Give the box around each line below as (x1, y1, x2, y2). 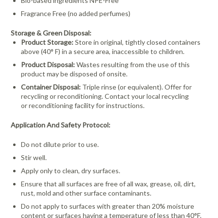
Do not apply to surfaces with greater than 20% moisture (21, 202, 195, 211)
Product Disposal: (21, 60, 75, 69)
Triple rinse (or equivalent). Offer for (82, 83, 192, 91)
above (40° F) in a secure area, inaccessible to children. (21, 47, 185, 56)
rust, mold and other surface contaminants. (21, 189, 152, 198)
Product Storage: (21, 38, 74, 47)
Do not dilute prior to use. (21, 140, 99, 149)
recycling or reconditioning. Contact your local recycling (21, 92, 189, 101)
